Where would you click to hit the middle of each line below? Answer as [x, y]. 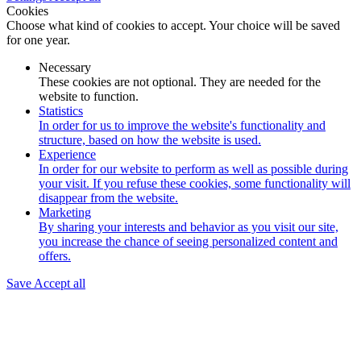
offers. [55, 256]
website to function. [89, 97]
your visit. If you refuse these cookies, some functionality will [195, 184]
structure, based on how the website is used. [150, 140]
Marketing [65, 213]
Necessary [65, 68]
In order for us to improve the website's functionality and [182, 126]
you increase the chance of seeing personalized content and [188, 242]
